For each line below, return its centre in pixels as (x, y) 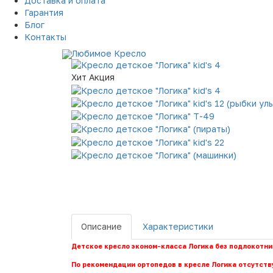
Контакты (45, 37)
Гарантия (44, 13)
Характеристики (178, 227)
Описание (101, 227)
